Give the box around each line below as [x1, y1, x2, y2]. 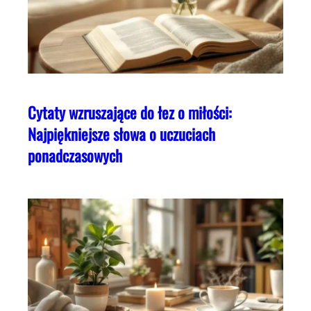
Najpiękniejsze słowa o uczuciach [28, 122, 215, 146]
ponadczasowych [28, 144, 122, 168]
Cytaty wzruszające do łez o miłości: [28, 101, 231, 125]
